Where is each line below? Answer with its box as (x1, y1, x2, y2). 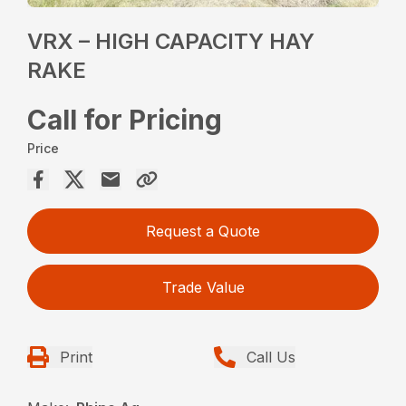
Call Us (246, 348, 295, 367)
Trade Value (161, 278, 245, 297)
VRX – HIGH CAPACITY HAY (27, 28, 315, 55)
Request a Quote (146, 222, 260, 241)
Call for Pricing (27, 103, 223, 137)
